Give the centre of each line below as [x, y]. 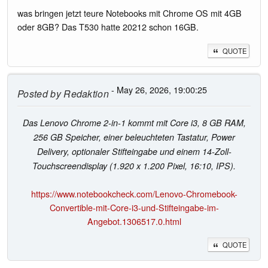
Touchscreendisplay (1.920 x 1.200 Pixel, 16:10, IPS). [134, 165]
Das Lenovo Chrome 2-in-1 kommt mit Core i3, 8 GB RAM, [134, 122]
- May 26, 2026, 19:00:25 [158, 89]
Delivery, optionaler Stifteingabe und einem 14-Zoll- [134, 151]
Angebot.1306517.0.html [134, 221]
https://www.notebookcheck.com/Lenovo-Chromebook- [134, 193]
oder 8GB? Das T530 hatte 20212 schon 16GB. [108, 27]
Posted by [39, 93]
